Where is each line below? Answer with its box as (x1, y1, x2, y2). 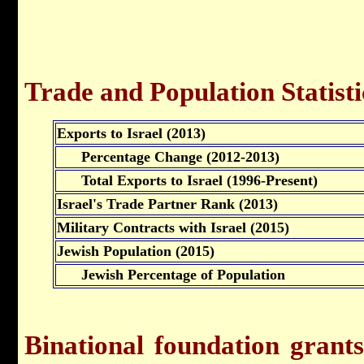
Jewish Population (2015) (57, 242, 214, 259)
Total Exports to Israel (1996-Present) (57, 171, 318, 188)
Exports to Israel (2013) (57, 124, 206, 141)
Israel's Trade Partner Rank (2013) (57, 195, 278, 212)
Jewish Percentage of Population (57, 266, 285, 283)
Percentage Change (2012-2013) (57, 148, 279, 165)
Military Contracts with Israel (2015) (57, 219, 289, 236)
